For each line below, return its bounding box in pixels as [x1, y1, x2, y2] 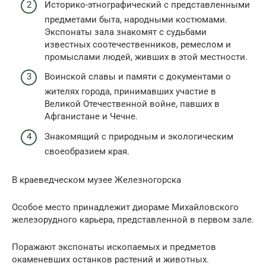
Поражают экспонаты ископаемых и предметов [12, 241, 216, 252]
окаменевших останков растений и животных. [12, 254, 209, 265]
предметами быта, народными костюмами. [45, 14, 227, 25]
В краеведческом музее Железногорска [12, 174, 181, 185]
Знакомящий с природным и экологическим [45, 131, 233, 142]
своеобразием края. [45, 145, 129, 157]
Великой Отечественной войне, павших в [45, 99, 220, 110]
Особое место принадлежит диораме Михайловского [12, 201, 239, 213]
